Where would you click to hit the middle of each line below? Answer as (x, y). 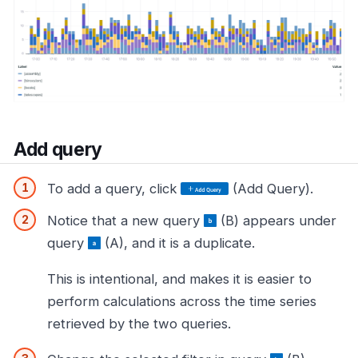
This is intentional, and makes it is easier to (179, 278)
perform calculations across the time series (182, 301)
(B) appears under (276, 220)
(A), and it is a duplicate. (178, 243)
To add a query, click (114, 188)
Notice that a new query (125, 220)
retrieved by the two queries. (139, 323)
